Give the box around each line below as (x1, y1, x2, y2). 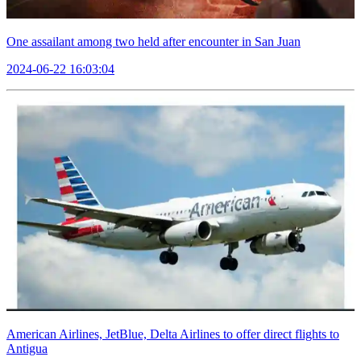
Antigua (6, 342, 48, 356)
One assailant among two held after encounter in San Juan (6, 35, 301, 49)
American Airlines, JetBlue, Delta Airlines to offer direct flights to (6, 327, 339, 342)
